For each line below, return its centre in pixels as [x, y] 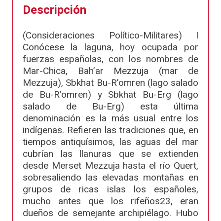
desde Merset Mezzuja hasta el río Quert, [110, 166]
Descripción [55, 10]
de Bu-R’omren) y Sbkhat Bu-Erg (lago [110, 95]
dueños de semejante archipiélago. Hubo [110, 213]
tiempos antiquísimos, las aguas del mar [110, 142]
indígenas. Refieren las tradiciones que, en [110, 130]
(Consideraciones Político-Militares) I [110, 36]
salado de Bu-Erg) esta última [110, 107]
